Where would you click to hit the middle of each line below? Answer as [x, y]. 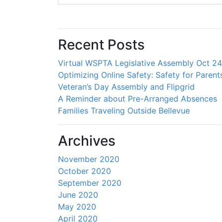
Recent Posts [101, 45]
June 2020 [78, 195]
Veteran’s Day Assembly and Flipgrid [126, 87]
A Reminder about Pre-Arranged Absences [138, 99]
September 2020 [90, 183]
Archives [87, 141]
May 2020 [77, 207]
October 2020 [84, 171]
